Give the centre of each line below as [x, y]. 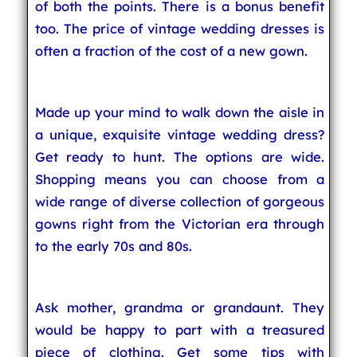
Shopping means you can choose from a [180, 179]
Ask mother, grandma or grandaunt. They [180, 307]
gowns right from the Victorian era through [180, 224]
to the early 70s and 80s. [113, 246]
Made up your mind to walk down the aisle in [180, 112]
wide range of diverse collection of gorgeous [180, 201]
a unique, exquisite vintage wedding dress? [180, 134]
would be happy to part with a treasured [180, 330]
